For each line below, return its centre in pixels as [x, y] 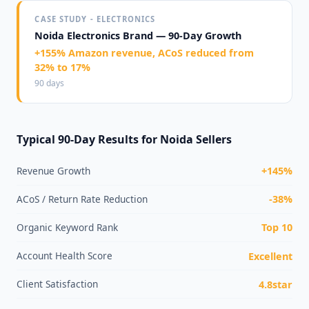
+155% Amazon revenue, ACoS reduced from [144, 53]
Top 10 [277, 228]
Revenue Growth [53, 170]
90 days [50, 83]
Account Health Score [64, 256]
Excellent [270, 256]
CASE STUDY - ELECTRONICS [95, 19]
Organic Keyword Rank [67, 227]
